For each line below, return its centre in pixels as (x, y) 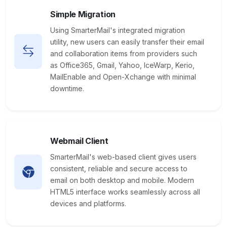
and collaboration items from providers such (124, 53)
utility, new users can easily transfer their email (127, 42)
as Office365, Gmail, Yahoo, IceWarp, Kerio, (122, 65)
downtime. (67, 88)
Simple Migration (83, 14)
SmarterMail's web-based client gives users (123, 157)
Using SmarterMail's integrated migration (118, 30)
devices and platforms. (88, 203)
